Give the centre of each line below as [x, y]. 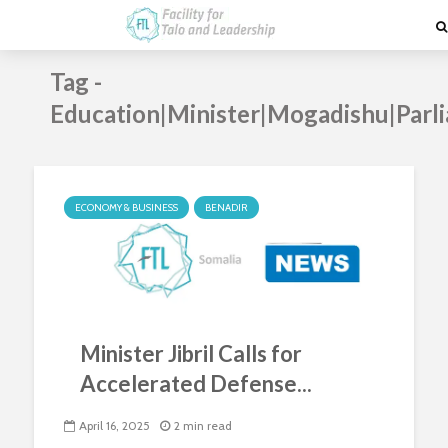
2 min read [203, 426]
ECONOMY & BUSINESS [126, 207]
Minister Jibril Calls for [191, 353]
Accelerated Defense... [196, 383]
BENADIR [226, 207]
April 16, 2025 [114, 426]
